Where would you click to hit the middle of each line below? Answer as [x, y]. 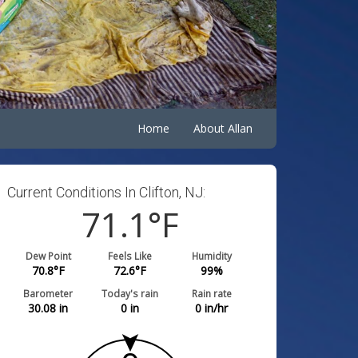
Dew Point [48, 256]
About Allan [223, 128]
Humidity [211, 256]
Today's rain [130, 293]
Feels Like [130, 256]
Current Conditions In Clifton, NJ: [107, 192]
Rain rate [211, 293]
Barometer [48, 293]
